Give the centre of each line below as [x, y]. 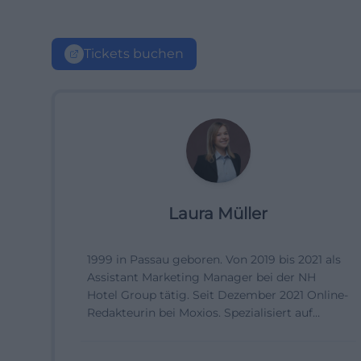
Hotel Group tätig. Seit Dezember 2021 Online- [218, 295]
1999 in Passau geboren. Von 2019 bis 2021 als [214, 259]
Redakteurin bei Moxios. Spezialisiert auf [200, 313]
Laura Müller [218, 214]
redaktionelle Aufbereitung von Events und [208, 348]
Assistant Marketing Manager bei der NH [201, 277]
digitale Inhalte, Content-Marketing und [199, 330]
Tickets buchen [134, 54]
